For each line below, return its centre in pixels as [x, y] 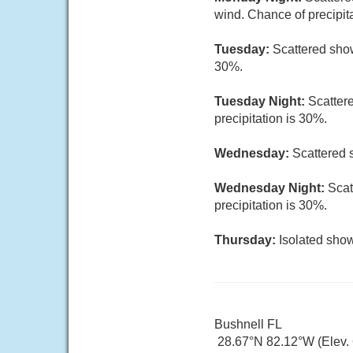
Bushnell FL [248, 324]
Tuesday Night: [261, 101]
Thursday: [247, 240]
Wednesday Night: [271, 188]
